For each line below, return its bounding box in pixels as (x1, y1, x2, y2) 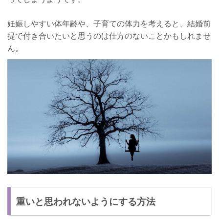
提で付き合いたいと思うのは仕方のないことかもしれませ (7, 30, 211, 41)
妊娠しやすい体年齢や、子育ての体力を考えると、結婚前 (7, 18, 211, 29)
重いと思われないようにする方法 (16, 194, 156, 208)
